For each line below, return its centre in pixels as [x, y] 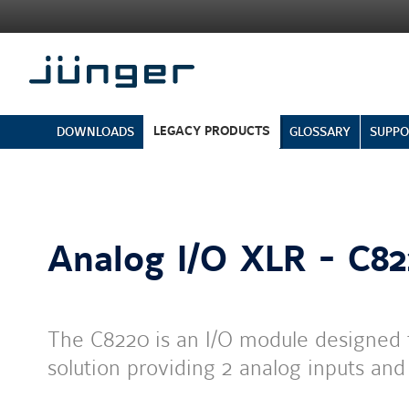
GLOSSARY [320, 132]
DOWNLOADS [95, 132]
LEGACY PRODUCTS [212, 131]
